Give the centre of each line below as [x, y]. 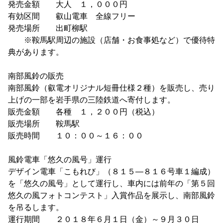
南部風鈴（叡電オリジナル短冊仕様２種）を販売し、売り [111, 88]
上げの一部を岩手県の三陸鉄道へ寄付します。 [92, 100]
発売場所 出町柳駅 [48, 28]
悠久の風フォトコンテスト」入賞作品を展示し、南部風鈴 [111, 195]
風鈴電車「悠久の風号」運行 [60, 160]
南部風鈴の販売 [36, 76]
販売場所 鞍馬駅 [44, 124]
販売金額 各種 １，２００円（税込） [84, 112]
